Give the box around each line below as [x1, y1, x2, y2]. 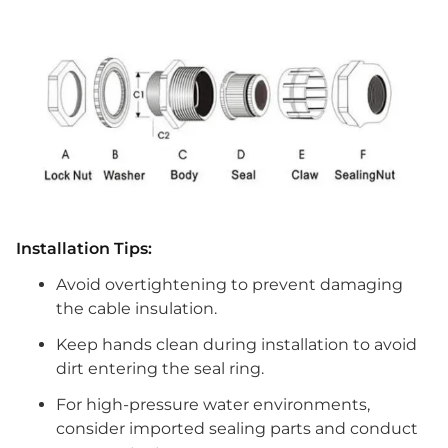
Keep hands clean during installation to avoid [56, 335, 417, 354]
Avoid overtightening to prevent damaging [56, 275, 403, 294]
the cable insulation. [56, 299, 217, 318]
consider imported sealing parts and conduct [56, 419, 418, 438]
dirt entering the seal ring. [56, 359, 264, 378]
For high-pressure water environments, [56, 395, 370, 414]
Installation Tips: [16, 239, 152, 258]
